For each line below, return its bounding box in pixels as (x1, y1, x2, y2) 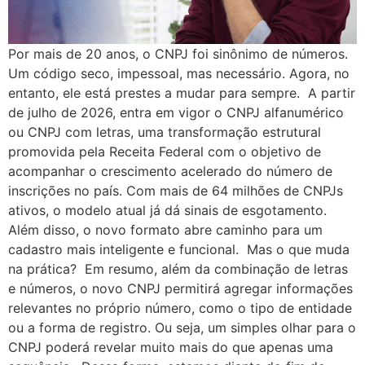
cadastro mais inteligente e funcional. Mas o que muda (8, 240, 350, 257)
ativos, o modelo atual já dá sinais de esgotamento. (8, 201, 327, 218)
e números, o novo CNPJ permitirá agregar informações (8, 279, 353, 297)
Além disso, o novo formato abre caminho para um (8, 221, 323, 238)
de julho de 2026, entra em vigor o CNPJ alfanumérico (8, 103, 344, 121)
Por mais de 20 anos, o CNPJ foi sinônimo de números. (8, 45, 348, 62)
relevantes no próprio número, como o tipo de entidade (8, 299, 352, 316)
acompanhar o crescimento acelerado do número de (8, 162, 332, 179)
